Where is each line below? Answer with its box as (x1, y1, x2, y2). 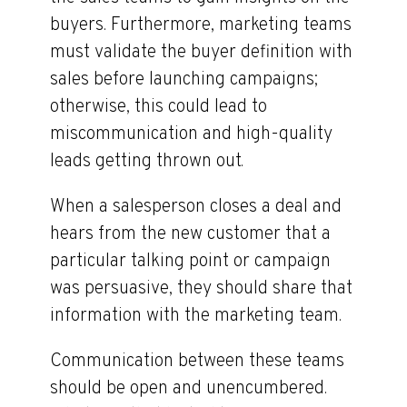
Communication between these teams (50, 350, 344, 373)
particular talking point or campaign (50, 250, 331, 273)
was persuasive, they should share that (50, 277, 352, 301)
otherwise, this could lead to (50, 95, 267, 119)
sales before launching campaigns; (50, 68, 318, 92)
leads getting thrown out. (50, 150, 243, 174)
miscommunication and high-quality (50, 123, 333, 146)
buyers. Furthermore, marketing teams (50, 14, 352, 37)
